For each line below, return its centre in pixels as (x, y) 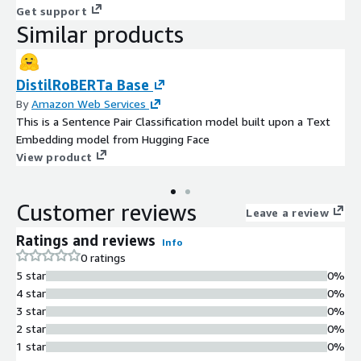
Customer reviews (106, 213)
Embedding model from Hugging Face (113, 139)
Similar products (100, 35)
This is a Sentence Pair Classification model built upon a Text (173, 122)
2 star (31, 329)
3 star (31, 311)
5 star (31, 276)
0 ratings (103, 258)
